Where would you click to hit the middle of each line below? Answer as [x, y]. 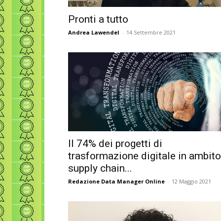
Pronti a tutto [98, 19]
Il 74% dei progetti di [115, 144]
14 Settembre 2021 [151, 32]
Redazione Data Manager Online [116, 181]
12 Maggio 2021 [191, 181]
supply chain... [100, 168]
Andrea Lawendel [94, 32]
